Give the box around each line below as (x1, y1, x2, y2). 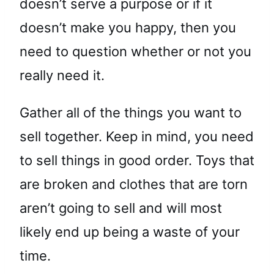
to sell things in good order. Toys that (20, 152, 254, 169)
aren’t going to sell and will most (20, 200, 222, 217)
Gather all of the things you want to (20, 105, 242, 121)
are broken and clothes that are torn (20, 176, 248, 193)
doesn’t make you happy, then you (20, 20, 236, 36)
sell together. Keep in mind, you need (20, 128, 254, 145)
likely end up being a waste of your (20, 224, 240, 240)
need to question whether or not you (20, 43, 251, 60)
